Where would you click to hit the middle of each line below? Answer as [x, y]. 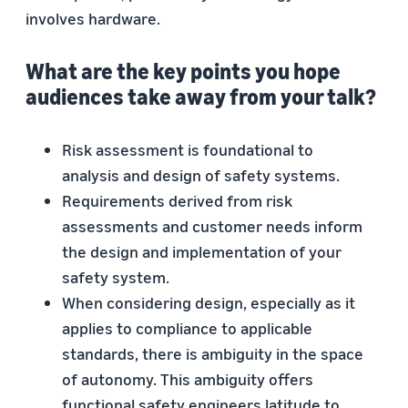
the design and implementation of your [202, 251]
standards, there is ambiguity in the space [213, 353]
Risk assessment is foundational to [188, 149]
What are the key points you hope [183, 71]
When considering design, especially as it [209, 302]
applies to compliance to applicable [187, 328]
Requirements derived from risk [177, 200]
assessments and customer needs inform [212, 226]
